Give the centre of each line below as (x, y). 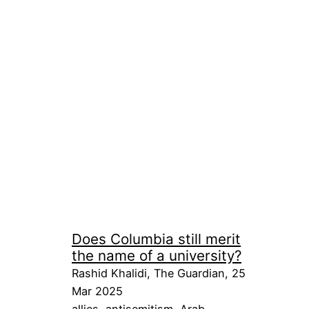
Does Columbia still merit (156, 239)
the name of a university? (157, 255)
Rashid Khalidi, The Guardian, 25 (159, 273)
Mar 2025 (97, 291)
